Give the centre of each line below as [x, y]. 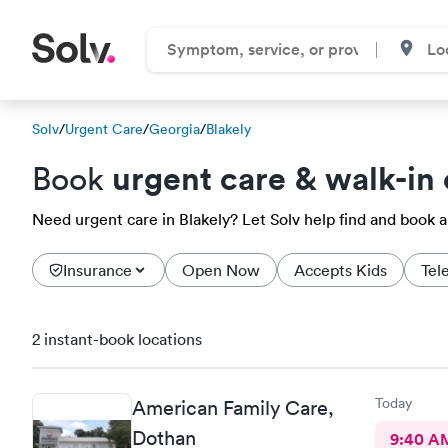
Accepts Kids [340, 270]
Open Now [221, 270]
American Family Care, [233, 407]
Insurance [97, 270]
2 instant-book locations [117, 339]
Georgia [174, 129]
